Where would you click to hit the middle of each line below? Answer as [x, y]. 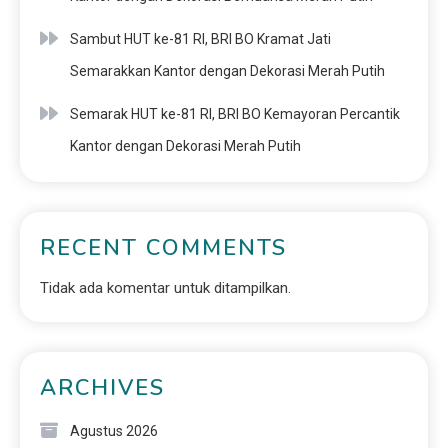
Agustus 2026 [114, 431]
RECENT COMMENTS [163, 248]
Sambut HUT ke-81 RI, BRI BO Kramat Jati [200, 39]
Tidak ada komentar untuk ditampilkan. [165, 288]
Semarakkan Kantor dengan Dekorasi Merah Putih [227, 71]
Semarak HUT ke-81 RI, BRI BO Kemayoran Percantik [235, 114]
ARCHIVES [102, 388]
